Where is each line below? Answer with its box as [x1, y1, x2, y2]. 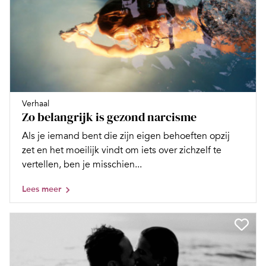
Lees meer [22, 184, 61, 195]
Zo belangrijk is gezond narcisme [22, 109, 197, 126]
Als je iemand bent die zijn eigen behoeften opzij [22, 130, 230, 142]
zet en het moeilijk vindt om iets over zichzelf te [22, 144, 221, 157]
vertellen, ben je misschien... [22, 159, 142, 171]
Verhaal [22, 99, 49, 109]
